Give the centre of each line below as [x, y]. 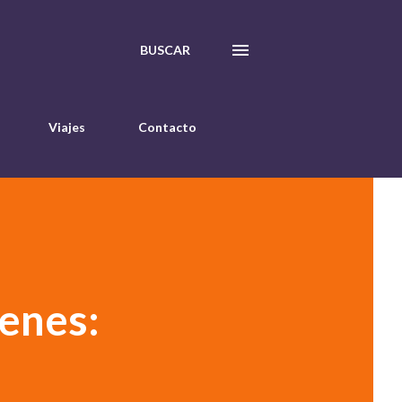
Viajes [67, 127]
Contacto [167, 127]
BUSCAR [165, 50]
